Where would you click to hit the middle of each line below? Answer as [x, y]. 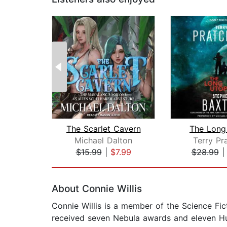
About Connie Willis [97, 189]
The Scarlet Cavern [103, 129]
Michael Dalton [103, 141]
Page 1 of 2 [74, 163]
